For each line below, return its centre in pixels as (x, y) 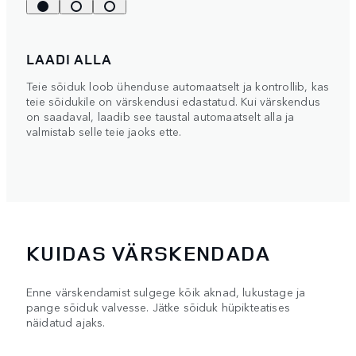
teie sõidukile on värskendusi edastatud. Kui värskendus (174, 101)
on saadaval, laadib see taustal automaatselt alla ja (161, 116)
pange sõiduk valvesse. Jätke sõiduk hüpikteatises (158, 306)
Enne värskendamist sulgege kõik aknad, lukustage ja (166, 291)
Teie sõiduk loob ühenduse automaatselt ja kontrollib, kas (178, 86)
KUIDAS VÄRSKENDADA (149, 253)
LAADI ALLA (69, 59)
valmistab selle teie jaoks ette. (104, 132)
